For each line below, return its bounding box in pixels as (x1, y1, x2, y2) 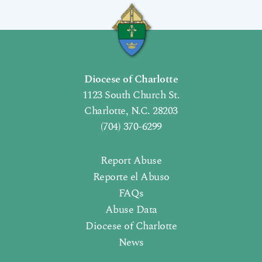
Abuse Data (105, 204, 157, 215)
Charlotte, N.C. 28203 (84, 105, 178, 116)
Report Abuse (101, 155, 161, 166)
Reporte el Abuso (92, 171, 170, 182)
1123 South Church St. (82, 89, 180, 101)
